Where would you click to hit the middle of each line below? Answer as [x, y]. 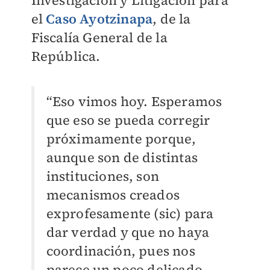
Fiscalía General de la [99, 38]
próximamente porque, [121, 139]
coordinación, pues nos [121, 251]
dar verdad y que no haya [128, 232]
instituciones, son [103, 176]
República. [66, 56]
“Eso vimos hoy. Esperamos [134, 102]
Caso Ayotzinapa [99, 19]
